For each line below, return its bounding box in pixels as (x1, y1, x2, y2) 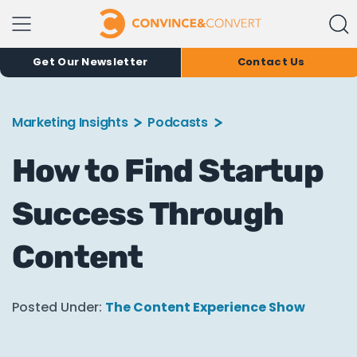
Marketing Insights (12, 113, 128, 131)
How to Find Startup (12, 152, 324, 190)
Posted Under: (12, 298, 102, 316)
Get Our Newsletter (33, 54, 148, 69)
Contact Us (237, 54, 305, 69)
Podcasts (147, 113, 208, 131)
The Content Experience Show (105, 298, 305, 316)
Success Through (12, 195, 284, 233)
